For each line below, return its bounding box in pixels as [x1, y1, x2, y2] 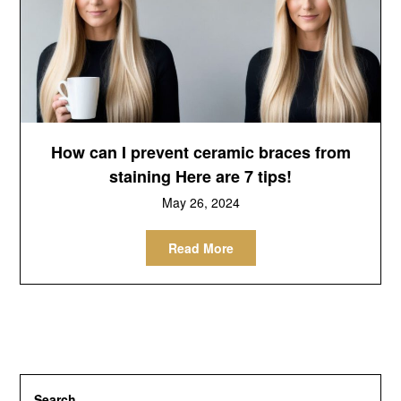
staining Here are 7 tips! [109, 164, 292, 188]
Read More [167, 238, 234, 257]
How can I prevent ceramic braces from [50, 140, 351, 164]
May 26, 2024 [161, 192, 240, 211]
